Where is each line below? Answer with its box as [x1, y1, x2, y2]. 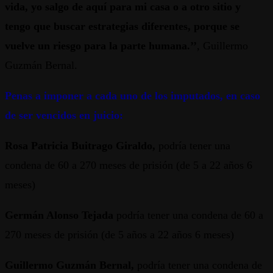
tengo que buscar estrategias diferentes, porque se [5, 20, 239, 33]
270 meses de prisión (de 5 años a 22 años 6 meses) [5, 229, 234, 241]
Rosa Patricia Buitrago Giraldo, [5, 140, 155, 152]
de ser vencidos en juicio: [5, 109, 123, 122]
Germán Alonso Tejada [5, 209, 116, 222]
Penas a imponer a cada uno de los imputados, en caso [5, 90, 260, 102]
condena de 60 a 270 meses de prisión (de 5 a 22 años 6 [5, 159, 252, 172]
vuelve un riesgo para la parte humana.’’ [5, 40, 197, 52]
